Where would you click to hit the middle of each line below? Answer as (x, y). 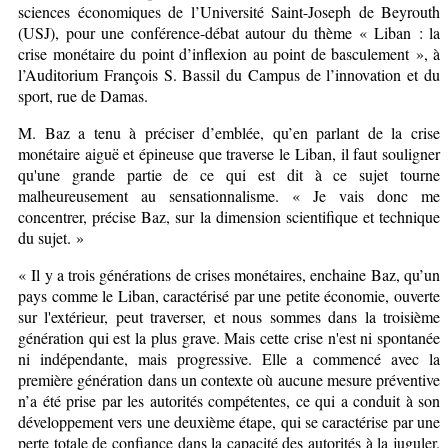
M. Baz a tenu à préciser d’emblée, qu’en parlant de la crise (229, 132)
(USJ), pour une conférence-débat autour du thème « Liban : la (229, 32)
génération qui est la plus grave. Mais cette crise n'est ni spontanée (229, 337)
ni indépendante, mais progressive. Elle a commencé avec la (229, 358)
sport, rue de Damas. (90, 95)
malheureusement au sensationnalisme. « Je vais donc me (229, 195)
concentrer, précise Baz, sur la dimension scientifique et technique (229, 216)
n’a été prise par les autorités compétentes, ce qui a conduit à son (229, 400)
